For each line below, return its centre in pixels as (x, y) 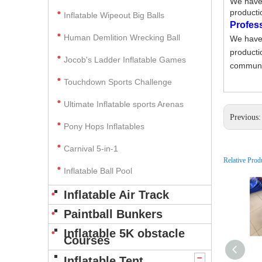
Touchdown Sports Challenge (118, 82)
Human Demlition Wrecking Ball (122, 37)
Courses (87, 240)
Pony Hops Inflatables (104, 126)
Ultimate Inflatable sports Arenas (124, 104)
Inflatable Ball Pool (98, 171)
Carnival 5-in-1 (91, 149)
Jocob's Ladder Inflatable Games (125, 60)
